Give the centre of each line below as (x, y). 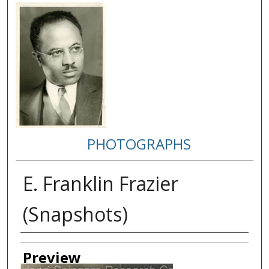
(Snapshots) (75, 214)
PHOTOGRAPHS (139, 144)
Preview (52, 257)
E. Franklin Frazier (100, 183)
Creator (46, 244)
